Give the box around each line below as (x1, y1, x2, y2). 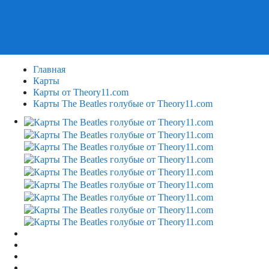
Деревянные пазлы (33, 17, 110, 28)
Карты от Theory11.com (33, 87, 128, 97)
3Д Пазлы (33, 29, 73, 39)
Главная (33, 64, 65, 74)
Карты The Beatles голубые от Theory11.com (33, 98, 213, 109)
